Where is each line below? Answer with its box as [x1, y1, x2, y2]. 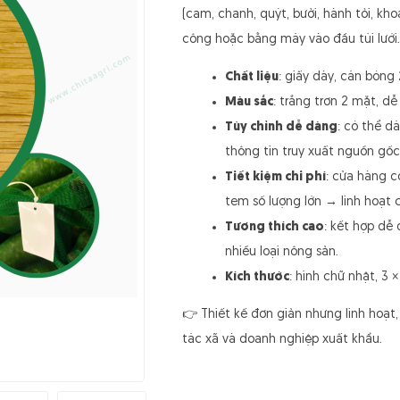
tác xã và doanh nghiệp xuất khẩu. [182, 333, 382, 346]
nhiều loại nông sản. [225, 246, 338, 259]
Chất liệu [225, 71, 279, 84]
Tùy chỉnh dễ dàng [225, 121, 337, 134]
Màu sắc [225, 96, 273, 109]
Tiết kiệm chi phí [225, 171, 326, 184]
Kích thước [225, 271, 289, 284]
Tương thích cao [225, 221, 324, 234]
